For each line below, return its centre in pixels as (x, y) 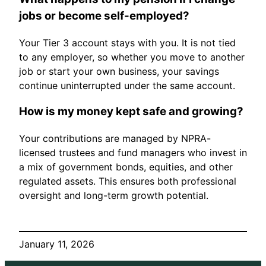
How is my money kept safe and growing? (131, 112)
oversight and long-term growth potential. (114, 195)
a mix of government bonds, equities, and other (126, 167)
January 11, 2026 (57, 244)
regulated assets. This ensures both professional (128, 181)
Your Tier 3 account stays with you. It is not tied (127, 42)
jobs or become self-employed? (104, 15)
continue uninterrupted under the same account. (127, 85)
